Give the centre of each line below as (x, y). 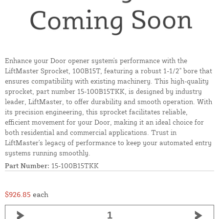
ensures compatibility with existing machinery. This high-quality (107, 81)
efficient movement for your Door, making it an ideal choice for (104, 122)
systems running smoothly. (48, 153)
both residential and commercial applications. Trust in (91, 132)
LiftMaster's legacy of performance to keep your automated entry (108, 143)
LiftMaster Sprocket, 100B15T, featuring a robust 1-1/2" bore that (109, 71)
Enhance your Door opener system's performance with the (96, 61)
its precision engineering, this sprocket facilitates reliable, (96, 112)
